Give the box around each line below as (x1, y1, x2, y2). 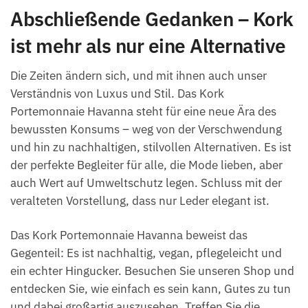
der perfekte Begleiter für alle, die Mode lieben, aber (10, 157, 283, 173)
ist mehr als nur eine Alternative (10, 33, 286, 59)
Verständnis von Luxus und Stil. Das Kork (10, 86, 224, 102)
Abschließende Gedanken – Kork (10, 6, 294, 32)
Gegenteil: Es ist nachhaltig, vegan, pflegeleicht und (10, 245, 282, 261)
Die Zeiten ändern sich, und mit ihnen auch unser (10, 68, 267, 84)
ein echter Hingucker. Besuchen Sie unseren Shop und (10, 263, 294, 279)
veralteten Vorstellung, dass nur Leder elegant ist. (10, 193, 269, 209)
